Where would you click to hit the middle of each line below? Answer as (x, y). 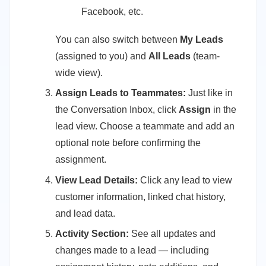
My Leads (202, 39)
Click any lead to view (185, 180)
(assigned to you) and (102, 56)
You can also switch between (118, 39)
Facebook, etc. (112, 11)
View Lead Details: (96, 180)
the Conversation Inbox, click (117, 110)
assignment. (81, 160)
